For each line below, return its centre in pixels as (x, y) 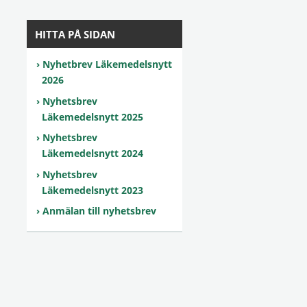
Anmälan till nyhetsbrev (99, 211)
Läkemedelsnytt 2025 (93, 116)
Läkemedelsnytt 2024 (94, 153)
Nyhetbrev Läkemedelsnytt (107, 64)
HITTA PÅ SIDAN (75, 34)
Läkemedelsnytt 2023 (93, 190)
